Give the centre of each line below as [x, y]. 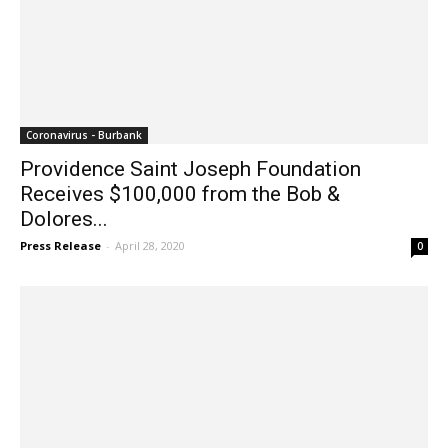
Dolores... [64, 218]
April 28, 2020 [150, 245]
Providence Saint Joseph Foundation [190, 168]
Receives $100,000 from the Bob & [180, 193]
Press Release [60, 245]
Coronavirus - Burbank [84, 134]
